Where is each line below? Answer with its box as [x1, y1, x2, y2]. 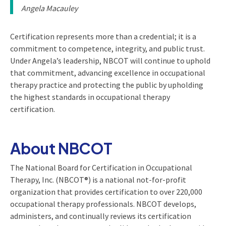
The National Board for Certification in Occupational [10, 162, 192, 173]
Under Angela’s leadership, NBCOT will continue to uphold [10, 55, 210, 66]
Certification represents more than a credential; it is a [10, 31, 196, 41]
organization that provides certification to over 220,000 [10, 186, 202, 197]
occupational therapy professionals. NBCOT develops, [10, 198, 196, 209]
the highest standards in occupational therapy [10, 91, 170, 102]
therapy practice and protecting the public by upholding [10, 79, 203, 90]
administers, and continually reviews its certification [10, 210, 191, 221]
